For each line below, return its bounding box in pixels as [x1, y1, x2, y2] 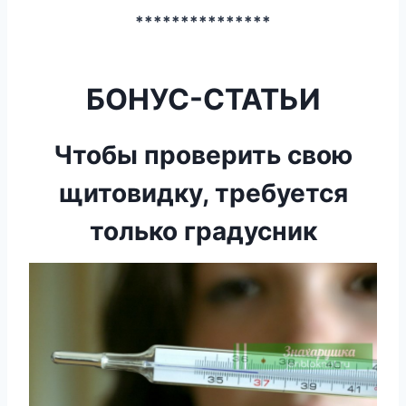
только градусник [89, 216, 317, 247]
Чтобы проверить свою [53, 140, 353, 171]
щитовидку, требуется [58, 178, 348, 209]
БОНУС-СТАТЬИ [85, 82, 321, 118]
